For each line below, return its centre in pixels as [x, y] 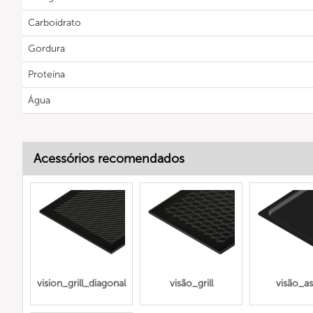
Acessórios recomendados [109, 159]
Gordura [46, 49]
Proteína [46, 74]
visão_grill [191, 284]
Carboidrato [54, 23]
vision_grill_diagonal [81, 284]
